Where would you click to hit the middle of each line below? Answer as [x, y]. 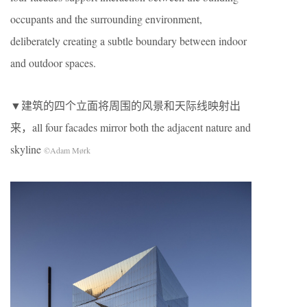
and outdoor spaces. [53, 63]
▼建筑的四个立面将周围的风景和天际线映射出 [125, 106]
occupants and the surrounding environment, [106, 19]
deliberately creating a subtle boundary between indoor [128, 41]
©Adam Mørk [67, 150]
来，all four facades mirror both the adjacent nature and [131, 127]
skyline [27, 149]
